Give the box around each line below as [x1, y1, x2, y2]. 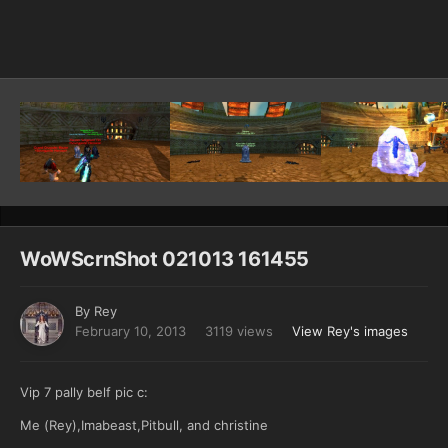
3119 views [205, 323, 273, 340]
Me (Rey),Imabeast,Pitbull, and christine [20, 417, 268, 434]
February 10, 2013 [75, 323, 186, 340]
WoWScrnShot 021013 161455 [20, 247, 309, 272]
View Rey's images [292, 323, 408, 340]
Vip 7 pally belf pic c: [20, 384, 148, 401]
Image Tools [327, 34, 405, 50]
